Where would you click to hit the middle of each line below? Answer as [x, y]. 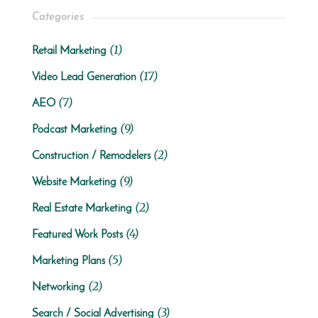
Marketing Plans [68, 262]
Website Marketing [74, 183]
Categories [57, 18]
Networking [58, 288]
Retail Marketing [69, 51]
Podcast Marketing [74, 130]
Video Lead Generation [84, 78]
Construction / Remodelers [91, 157]
